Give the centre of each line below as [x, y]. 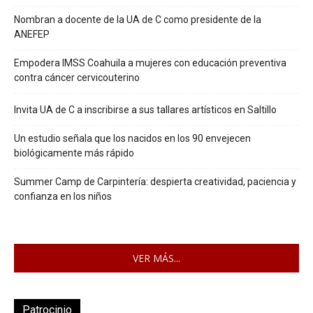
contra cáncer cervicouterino [77, 78]
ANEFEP [33, 35]
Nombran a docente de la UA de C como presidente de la [138, 20]
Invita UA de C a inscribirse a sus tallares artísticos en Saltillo [145, 110]
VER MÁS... [156, 259]
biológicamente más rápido [74, 153]
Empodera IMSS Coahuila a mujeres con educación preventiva [150, 63]
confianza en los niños [63, 197]
